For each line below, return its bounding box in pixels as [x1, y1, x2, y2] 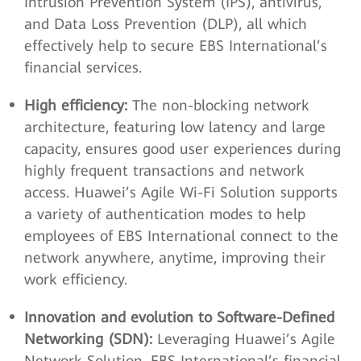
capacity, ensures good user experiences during [24, 140, 341, 157]
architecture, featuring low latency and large [24, 118, 326, 135]
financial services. [24, 59, 142, 76]
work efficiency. [24, 271, 127, 288]
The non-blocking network [127, 97, 309, 114]
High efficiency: [24, 97, 127, 114]
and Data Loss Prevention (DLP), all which [24, 15, 307, 32]
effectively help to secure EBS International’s [24, 37, 327, 54]
